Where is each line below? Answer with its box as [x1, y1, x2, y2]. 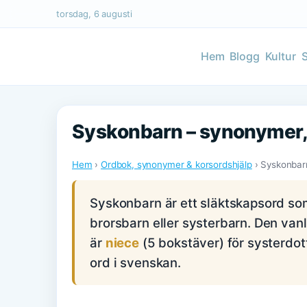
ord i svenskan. [90, 254, 181, 270]
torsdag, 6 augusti [56, 8, 133, 19]
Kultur [265, 49, 296, 63]
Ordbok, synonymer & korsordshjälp [101, 159, 252, 170]
